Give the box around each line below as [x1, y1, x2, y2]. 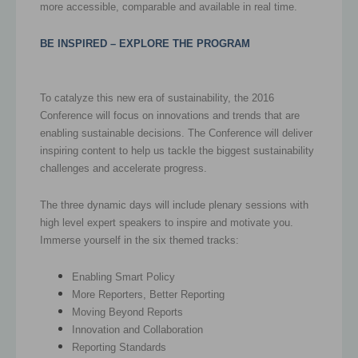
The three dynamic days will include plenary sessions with [40, 198, 308, 211]
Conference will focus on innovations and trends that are [40, 109, 300, 121]
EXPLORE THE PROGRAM [119, 37, 250, 50]
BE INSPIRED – [40, 37, 119, 50]
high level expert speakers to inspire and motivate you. [40, 216, 293, 229]
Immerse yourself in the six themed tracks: [40, 233, 239, 246]
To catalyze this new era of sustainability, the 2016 [40, 91, 274, 104]
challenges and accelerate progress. [40, 161, 210, 174]
